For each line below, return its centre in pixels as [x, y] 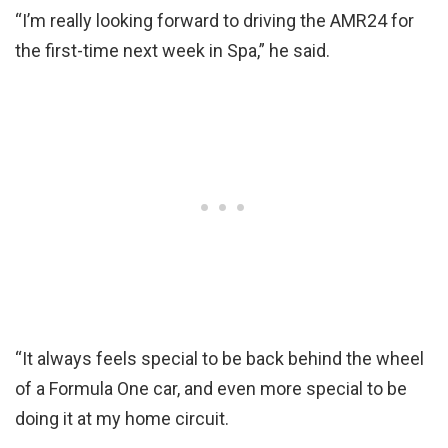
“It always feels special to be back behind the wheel [219, 358]
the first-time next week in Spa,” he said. [172, 50]
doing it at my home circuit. [122, 418]
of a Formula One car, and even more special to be [211, 388]
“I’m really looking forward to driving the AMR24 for [214, 20]
